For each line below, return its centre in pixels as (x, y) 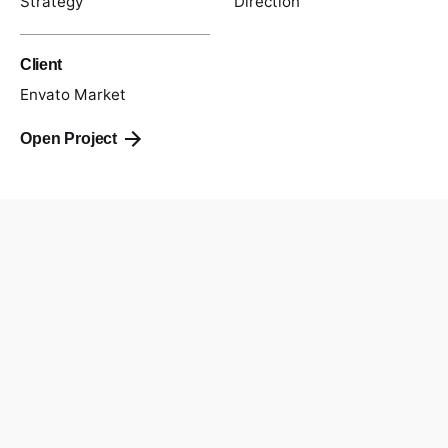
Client (41, 65)
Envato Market (73, 95)
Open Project (69, 139)
